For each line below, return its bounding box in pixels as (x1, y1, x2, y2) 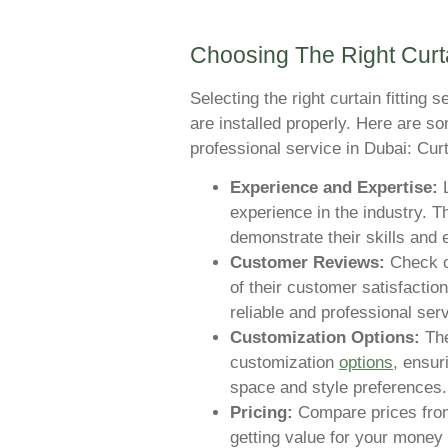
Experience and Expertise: (230, 178, 438, 198)
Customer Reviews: (230, 253, 385, 273)
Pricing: (230, 403, 293, 423)
